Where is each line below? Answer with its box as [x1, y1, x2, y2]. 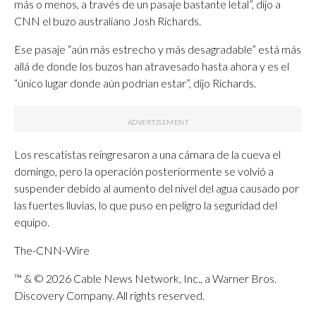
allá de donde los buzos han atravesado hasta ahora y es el [14, 59, 289, 73]
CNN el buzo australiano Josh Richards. [14, 14, 201, 28]
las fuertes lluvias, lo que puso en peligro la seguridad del [14, 198, 277, 212]
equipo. [14, 215, 49, 229]
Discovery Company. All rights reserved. [14, 288, 205, 302]
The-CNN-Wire [14, 243, 90, 257]
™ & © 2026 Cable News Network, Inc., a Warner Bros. [14, 272, 276, 285]
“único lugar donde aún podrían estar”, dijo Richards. [14, 76, 256, 90]
